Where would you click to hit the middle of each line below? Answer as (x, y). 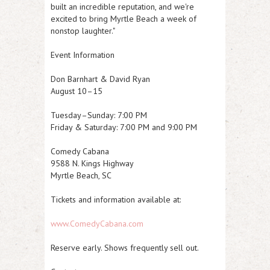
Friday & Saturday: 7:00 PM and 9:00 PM (124, 127)
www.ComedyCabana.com (97, 224)
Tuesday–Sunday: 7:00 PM (99, 115)
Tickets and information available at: (116, 199)
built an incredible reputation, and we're (122, 7)
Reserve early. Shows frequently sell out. (125, 248)
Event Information (83, 55)
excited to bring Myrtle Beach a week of (124, 19)
